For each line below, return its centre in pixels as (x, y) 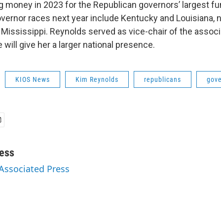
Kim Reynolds (97, 79)
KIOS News (33, 79)
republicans (163, 79)
